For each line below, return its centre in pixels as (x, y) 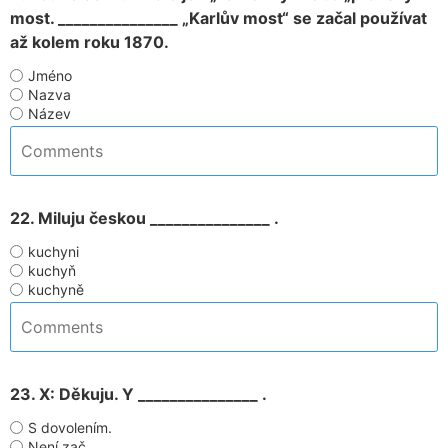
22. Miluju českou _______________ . (144, 218)
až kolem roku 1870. (89, 42)
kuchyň (52, 270)
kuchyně (56, 289)
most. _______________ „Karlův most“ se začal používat (218, 18)
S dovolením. (70, 427)
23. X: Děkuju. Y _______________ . (138, 394)
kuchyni (53, 251)
